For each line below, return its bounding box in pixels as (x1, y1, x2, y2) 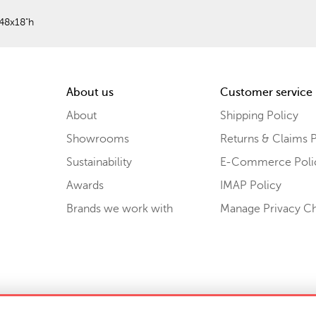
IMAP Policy (219, 178, 281, 192)
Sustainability (66, 155, 132, 169)
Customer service (219, 85, 312, 99)
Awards (66, 178, 104, 192)
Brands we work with (66, 202, 173, 215)
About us (66, 85, 114, 99)
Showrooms (66, 132, 129, 145)
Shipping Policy (219, 109, 298, 122)
